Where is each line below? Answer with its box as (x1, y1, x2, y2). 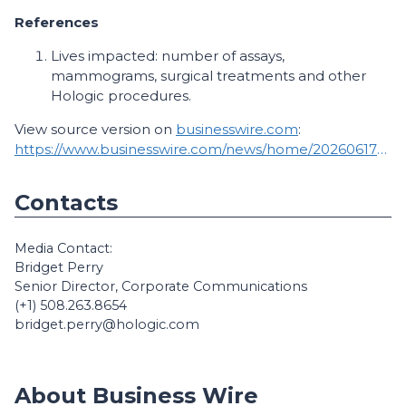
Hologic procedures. (51, 87, 191, 104)
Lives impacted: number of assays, (51, 47, 285, 64)
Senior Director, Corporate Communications (14, 278, 307, 295)
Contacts (14, 189, 118, 216)
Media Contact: (14, 240, 112, 256)
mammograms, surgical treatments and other (51, 67, 366, 84)
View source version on (14, 121, 176, 138)
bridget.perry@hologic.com (14, 316, 199, 333)
